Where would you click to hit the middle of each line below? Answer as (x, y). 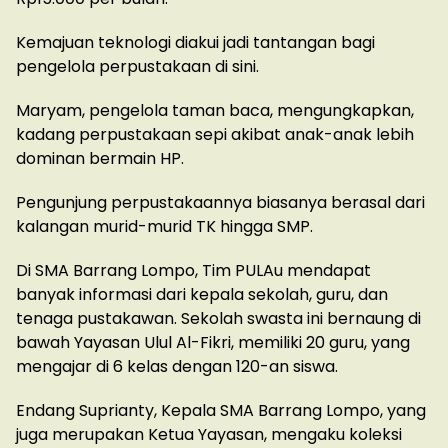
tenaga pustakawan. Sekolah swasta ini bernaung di (218, 319)
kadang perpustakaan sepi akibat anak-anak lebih (215, 135)
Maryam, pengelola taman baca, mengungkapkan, (215, 111)
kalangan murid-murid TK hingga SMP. (164, 227)
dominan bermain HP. (100, 159)
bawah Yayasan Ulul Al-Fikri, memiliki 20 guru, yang (213, 343)
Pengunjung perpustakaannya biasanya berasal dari (220, 203)
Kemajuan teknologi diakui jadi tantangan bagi (195, 43)
